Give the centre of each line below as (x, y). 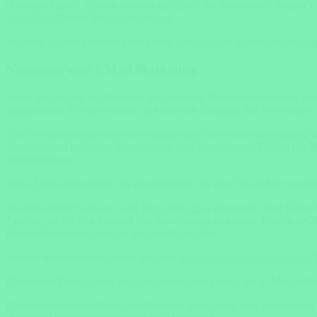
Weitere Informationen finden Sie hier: (92, 257)
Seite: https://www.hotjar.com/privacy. (91, 18)
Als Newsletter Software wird (74, 207)
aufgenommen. (39, 159)
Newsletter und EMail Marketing (101, 70)
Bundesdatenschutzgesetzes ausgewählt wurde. (111, 233)
